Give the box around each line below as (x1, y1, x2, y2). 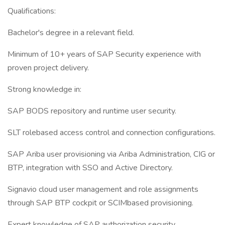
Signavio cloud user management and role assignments (8, 184, 198, 195)
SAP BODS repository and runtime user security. (8, 105, 176, 117)
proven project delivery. (8, 62, 89, 73)
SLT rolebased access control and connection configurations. (8, 127, 215, 138)
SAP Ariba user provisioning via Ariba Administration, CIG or (8, 149, 215, 160)
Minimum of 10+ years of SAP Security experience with (8, 49, 201, 60)
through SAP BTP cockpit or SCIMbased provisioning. (8, 197, 193, 208)
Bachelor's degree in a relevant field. (8, 27, 134, 38)
